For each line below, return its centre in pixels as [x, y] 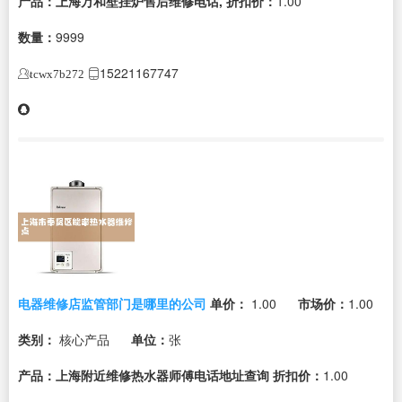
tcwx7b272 [57, 74]
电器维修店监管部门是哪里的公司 [112, 303]
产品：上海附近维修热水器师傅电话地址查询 [144, 375]
